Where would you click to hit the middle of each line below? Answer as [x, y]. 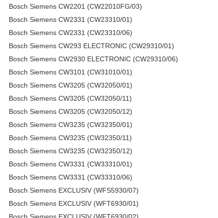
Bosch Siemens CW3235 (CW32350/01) [71, 124]
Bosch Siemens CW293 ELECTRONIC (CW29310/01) [91, 45]
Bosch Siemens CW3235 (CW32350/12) [71, 151]
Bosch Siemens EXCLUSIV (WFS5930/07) [74, 190]
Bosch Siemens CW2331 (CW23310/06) [71, 32]
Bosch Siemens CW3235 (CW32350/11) [70, 137]
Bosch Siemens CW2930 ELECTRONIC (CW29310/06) [93, 59]
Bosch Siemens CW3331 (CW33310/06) [71, 177]
